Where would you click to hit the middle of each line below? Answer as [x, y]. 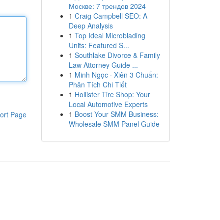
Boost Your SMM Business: [116, 114]
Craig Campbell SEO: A [111, 16]
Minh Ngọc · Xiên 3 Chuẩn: [116, 75]
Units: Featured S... [99, 45]
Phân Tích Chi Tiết [97, 84]
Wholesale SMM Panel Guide [114, 124]
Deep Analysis [91, 26]
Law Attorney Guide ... [103, 65]
